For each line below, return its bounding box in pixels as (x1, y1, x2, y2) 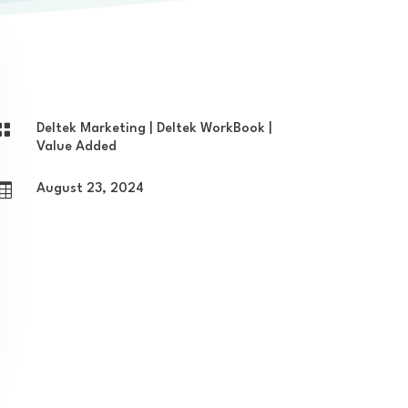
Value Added (36, 139, 117, 154)
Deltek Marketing (36, 121, 147, 136)
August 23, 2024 (36, 181, 145, 196)
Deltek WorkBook (157, 121, 266, 136)
